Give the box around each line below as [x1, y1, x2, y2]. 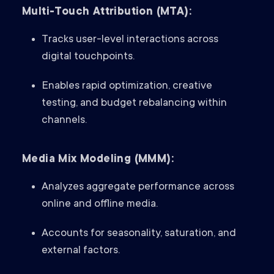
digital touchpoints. [42, 51, 135, 64]
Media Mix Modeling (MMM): [22, 154, 174, 166]
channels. [42, 114, 87, 127]
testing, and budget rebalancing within [42, 97, 227, 110]
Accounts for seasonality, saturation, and [42, 228, 236, 240]
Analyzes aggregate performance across [42, 181, 234, 194]
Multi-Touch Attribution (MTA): [22, 6, 191, 19]
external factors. [42, 245, 120, 257]
